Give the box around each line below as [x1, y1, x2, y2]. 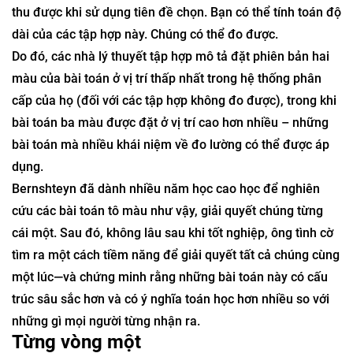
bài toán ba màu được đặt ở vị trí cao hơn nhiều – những [12, 194, 329, 209]
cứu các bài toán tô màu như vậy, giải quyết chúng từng [12, 282, 323, 297]
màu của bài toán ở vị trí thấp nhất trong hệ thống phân [12, 150, 321, 165]
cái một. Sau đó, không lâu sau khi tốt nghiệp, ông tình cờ [12, 304, 333, 319]
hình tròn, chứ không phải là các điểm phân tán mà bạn [12, 61, 322, 76]
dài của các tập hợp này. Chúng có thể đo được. [12, 106, 278, 121]
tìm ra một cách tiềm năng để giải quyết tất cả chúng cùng [12, 326, 340, 341]
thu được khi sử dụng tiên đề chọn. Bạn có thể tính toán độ [12, 84, 341, 98]
